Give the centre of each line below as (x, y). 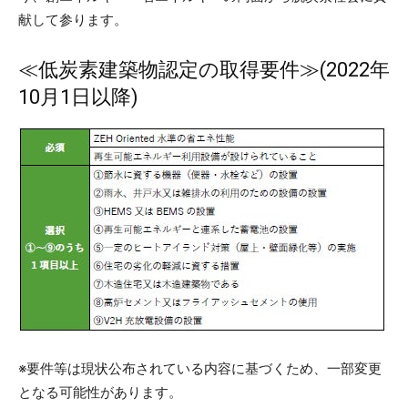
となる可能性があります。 (100, 392)
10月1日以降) (88, 97)
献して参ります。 (73, 19)
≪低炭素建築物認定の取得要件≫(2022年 (204, 69)
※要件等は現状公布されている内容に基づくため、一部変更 (200, 368)
